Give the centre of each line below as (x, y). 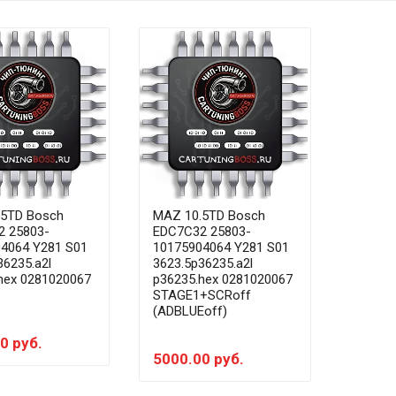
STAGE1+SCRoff (202, 295)
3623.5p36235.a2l (203, 263)
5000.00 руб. (198, 359)
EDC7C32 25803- (202, 232)
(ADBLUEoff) (190, 311)
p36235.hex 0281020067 (223, 279)
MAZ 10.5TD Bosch (209, 216)
